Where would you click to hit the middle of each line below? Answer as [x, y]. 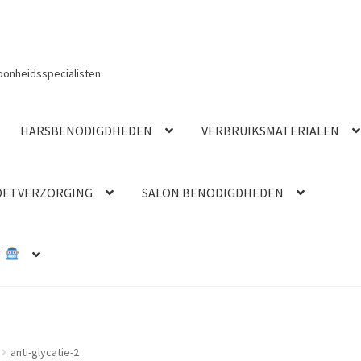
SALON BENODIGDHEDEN [213, 193]
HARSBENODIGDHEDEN [87, 131]
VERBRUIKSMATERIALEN [271, 131]
